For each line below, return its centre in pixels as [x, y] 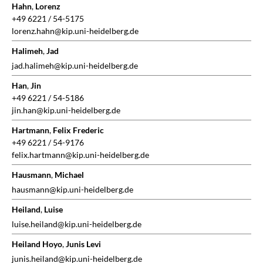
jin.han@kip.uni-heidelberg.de [66, 110]
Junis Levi [83, 244]
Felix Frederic [78, 130]
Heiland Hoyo [37, 244]
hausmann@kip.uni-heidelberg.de [73, 190]
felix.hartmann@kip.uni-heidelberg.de [80, 155]
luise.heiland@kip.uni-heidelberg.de [77, 224]
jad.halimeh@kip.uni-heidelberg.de [75, 66]
